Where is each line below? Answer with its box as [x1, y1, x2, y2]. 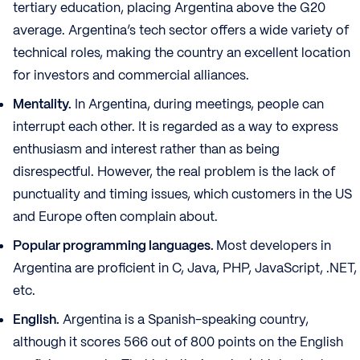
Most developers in [216, 237, 331, 255]
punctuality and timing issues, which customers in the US [13, 186, 352, 203]
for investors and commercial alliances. [13, 67, 249, 84]
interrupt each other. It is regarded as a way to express [13, 118, 338, 136]
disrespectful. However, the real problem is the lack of [13, 163, 335, 181]
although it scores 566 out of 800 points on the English [13, 333, 343, 351]
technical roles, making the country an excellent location [13, 44, 350, 62]
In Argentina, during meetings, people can [72, 96, 324, 113]
